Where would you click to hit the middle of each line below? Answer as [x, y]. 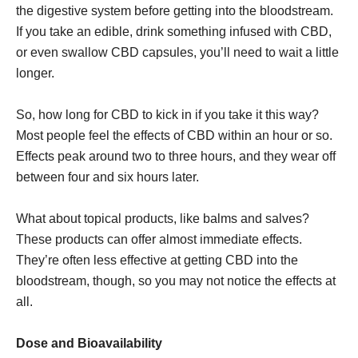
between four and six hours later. [107, 177]
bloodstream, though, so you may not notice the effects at [176, 281]
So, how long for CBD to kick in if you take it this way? [167, 115]
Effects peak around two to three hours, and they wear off [176, 156]
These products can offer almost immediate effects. [159, 239]
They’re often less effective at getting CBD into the [157, 260]
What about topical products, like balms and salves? [163, 219]
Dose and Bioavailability [89, 343]
